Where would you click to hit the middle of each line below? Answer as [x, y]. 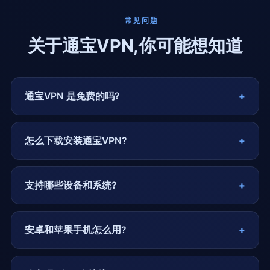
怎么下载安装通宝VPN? [76, 141]
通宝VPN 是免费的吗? [72, 96]
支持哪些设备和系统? [71, 186]
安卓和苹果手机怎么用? [76, 230]
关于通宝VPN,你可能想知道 [135, 46]
